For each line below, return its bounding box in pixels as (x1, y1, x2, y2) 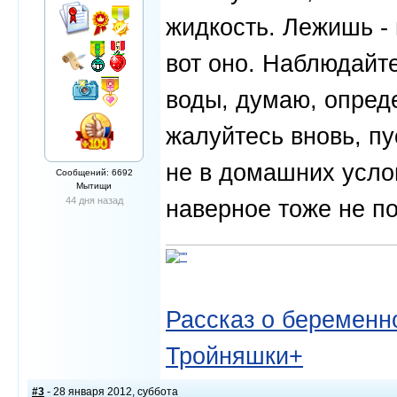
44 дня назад (65, 195, 123, 206)
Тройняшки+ (166, 342, 303, 370)
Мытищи (76, 181, 112, 191)
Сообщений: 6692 (55, 167, 133, 177)
